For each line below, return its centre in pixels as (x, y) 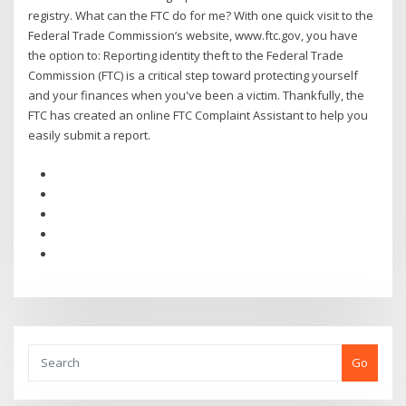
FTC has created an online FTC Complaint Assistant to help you (198, 116)
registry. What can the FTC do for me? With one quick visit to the (201, 16)
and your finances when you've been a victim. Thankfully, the (197, 96)
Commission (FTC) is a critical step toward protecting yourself (193, 76)
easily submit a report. (90, 135)
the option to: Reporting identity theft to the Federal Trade (186, 56)
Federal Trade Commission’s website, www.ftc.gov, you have (193, 36)
